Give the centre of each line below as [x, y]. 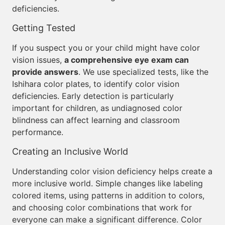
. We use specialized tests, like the [143, 72]
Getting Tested [44, 28]
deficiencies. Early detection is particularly [93, 96]
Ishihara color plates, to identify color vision [96, 84]
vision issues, [38, 60]
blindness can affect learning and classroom [96, 120]
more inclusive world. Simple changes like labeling [107, 183]
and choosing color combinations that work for [102, 207]
